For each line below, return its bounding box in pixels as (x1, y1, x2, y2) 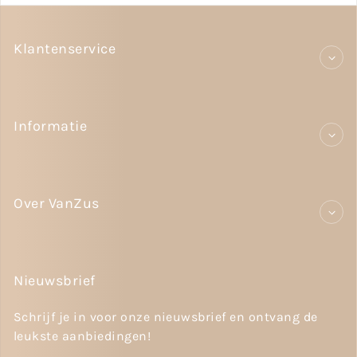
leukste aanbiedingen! (14, 328, 151, 343)
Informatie (14, 117, 88, 135)
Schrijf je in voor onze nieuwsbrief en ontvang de (14, 309, 318, 324)
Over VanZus (14, 194, 100, 212)
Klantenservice (14, 40, 116, 57)
